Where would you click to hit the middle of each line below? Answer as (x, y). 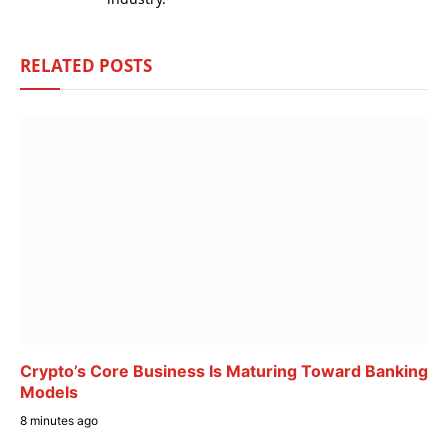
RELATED (59, 65)
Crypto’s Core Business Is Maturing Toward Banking (224, 371)
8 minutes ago (59, 421)
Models (49, 392)
